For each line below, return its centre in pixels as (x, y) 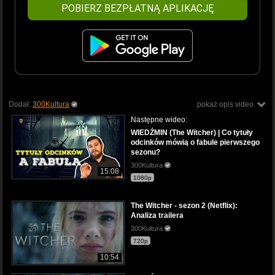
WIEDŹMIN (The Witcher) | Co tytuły (192, 132)
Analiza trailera (157, 215)
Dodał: (21, 104)
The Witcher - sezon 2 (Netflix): (184, 205)
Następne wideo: (159, 119)
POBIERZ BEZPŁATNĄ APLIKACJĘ (137, 8)
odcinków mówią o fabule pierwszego (195, 142)
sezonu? (145, 152)
